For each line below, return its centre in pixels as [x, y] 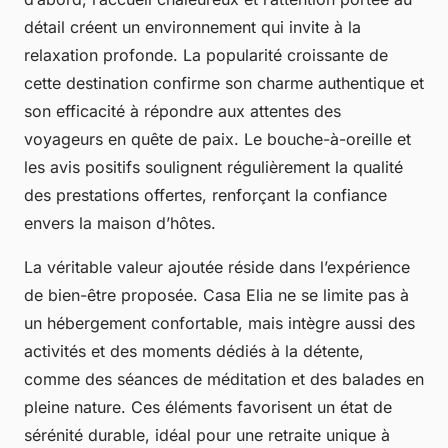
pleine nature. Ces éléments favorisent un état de [208, 406]
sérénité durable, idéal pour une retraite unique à [207, 434]
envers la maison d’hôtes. [120, 222]
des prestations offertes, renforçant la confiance [205, 194]
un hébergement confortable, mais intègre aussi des [219, 322]
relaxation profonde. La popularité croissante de [206, 54]
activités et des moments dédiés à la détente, [194, 350]
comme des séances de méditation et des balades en [224, 378]
